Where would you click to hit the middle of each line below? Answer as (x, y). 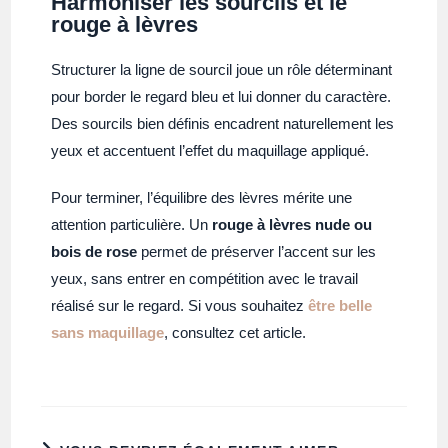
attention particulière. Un (132, 224)
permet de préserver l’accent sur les (257, 251)
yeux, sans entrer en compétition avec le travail (205, 278)
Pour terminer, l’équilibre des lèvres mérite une (202, 197)
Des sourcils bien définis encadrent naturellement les (223, 123)
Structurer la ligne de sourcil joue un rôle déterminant (222, 69)
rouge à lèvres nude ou (292, 224)
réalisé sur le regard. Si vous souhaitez (180, 305)
